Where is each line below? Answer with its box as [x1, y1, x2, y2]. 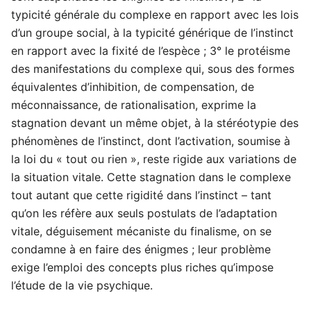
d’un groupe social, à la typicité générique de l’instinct [11, 26, 294, 40]
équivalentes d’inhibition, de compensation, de [11, 80, 254, 94]
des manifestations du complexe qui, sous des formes [11, 62, 294, 76]
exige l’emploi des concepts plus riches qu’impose [11, 260, 274, 275]
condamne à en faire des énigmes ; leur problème [11, 242, 271, 257]
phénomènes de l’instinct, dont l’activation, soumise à [11, 134, 290, 149]
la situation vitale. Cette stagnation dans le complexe [11, 170, 291, 185]
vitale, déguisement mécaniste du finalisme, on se [11, 224, 271, 239]
